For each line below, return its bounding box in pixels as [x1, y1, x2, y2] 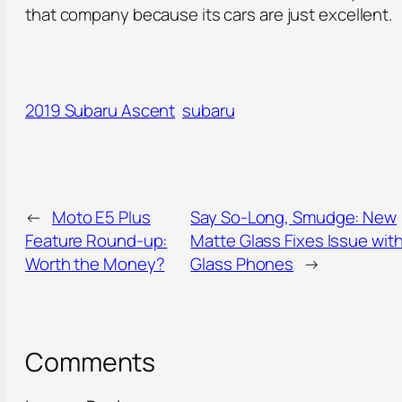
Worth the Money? [25, 252, 165, 276]
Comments [25, 344, 156, 380]
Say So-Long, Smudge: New [190, 205, 397, 230]
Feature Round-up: [25, 229, 168, 253]
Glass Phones [190, 252, 294, 276]
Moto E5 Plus [51, 205, 151, 230]
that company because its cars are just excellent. [25, 3, 393, 27]
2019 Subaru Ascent [25, 99, 176, 123]
